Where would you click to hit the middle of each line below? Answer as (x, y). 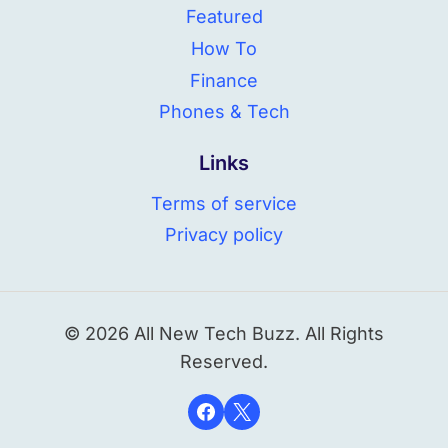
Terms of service (224, 203)
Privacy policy (224, 235)
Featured (224, 17)
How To (224, 48)
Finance (224, 80)
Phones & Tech (224, 112)
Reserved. (224, 362)
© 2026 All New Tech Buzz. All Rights (224, 334)
